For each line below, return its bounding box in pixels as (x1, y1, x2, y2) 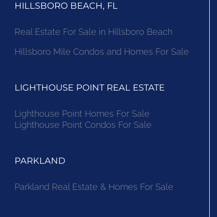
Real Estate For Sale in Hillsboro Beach (15, 27, 172, 37)
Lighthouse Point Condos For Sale (15, 120, 152, 130)
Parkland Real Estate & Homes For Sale (15, 182, 173, 192)
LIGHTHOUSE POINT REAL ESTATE (15, 82, 165, 93)
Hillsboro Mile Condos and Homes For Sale (15, 46, 189, 57)
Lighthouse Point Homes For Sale (15, 108, 150, 119)
